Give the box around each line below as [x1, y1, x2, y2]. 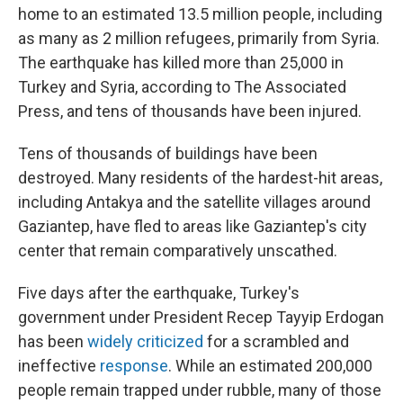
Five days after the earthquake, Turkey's [18, 283, 300, 302]
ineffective [18, 356, 100, 375]
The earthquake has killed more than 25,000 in [18, 53, 344, 72]
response [100, 356, 168, 375]
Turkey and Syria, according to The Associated [18, 77, 346, 96]
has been [18, 332, 87, 351]
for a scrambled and [203, 332, 349, 351]
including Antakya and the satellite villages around [18, 193, 371, 211]
